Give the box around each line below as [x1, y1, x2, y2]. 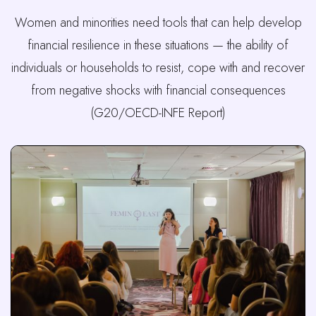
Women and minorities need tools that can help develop [14, 13, 302, 32]
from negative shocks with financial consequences [30, 81, 286, 100]
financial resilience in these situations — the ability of [28, 36, 288, 55]
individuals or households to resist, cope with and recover [11, 59, 305, 78]
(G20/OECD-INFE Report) [90, 104, 226, 123]
